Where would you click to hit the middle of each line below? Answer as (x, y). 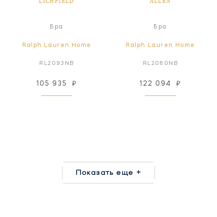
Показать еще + (108, 172)
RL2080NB (160, 63)
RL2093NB (57, 63)
